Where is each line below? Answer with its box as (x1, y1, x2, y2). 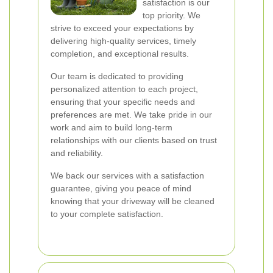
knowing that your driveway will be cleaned (51, 196, 214, 206)
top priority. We (143, 10, 200, 20)
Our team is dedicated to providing (51, 71, 183, 81)
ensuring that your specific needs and (51, 97, 195, 107)
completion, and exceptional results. (51, 49, 189, 58)
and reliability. (51, 148, 103, 158)
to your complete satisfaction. (51, 209, 163, 219)
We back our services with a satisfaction (51, 171, 204, 180)
